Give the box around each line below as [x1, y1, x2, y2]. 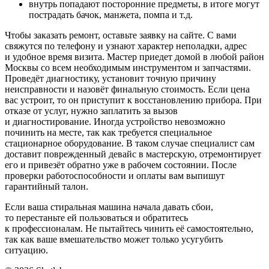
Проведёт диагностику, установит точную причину [5, 73, 216, 83]
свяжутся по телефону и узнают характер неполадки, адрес [5, 40, 247, 51]
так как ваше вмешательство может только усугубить [5, 234, 223, 244]
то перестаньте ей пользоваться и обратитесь [5, 212, 188, 223]
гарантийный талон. [5, 181, 88, 192]
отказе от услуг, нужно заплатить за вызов [5, 105, 178, 116]
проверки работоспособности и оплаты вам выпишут [5, 170, 225, 181]
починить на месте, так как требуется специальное [5, 127, 212, 138]
